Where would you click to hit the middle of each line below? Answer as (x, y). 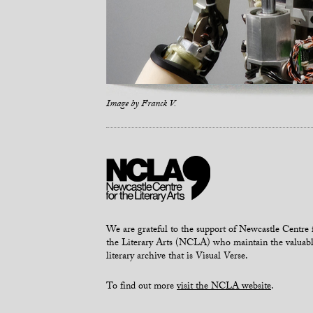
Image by (124, 104)
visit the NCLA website (224, 287)
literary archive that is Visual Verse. (177, 257)
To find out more (141, 287)
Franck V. (159, 104)
